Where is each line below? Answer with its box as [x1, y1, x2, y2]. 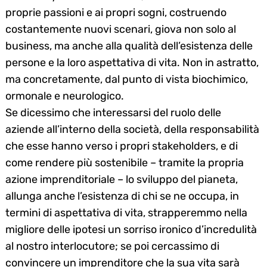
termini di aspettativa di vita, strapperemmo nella [5, 206, 247, 219]
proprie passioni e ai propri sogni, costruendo [5, 5, 226, 19]
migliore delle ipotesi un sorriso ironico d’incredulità [5, 222, 257, 236]
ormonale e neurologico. [5, 89, 124, 103]
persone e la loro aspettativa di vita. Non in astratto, [5, 55, 259, 69]
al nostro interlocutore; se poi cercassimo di [5, 239, 219, 253]
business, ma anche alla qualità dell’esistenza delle [5, 39, 253, 52]
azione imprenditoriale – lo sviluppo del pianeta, [5, 172, 238, 186]
